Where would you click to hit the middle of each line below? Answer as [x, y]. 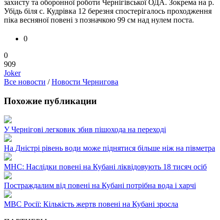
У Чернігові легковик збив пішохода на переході [85, 130]
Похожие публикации [50, 101]
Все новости [25, 82]
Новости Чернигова [85, 82]
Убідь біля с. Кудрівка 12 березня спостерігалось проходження [108, 11]
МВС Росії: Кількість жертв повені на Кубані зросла [91, 204]
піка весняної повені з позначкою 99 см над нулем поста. [99, 20]
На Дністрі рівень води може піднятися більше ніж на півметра [110, 148]
